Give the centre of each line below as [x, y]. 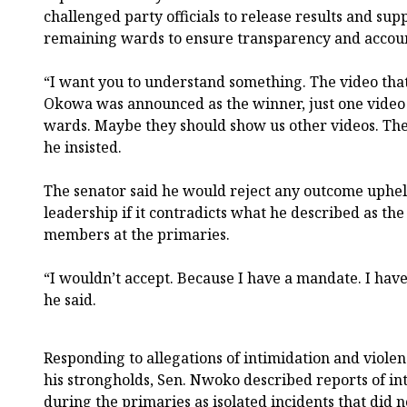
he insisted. [83, 147]
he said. [70, 299]
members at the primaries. [137, 234]
